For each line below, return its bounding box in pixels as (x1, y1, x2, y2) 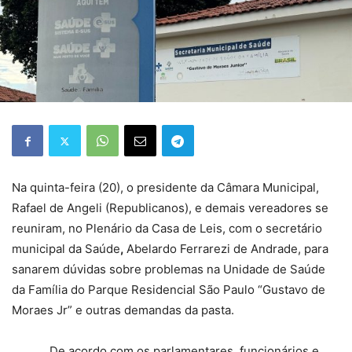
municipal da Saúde (12, 241, 120, 257)
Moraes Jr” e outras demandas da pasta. (12, 302, 234, 318)
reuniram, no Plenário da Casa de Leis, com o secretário (12, 221, 322, 236)
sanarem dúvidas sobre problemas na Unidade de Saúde (12, 262, 325, 277)
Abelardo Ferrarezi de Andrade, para (126, 241, 328, 257)
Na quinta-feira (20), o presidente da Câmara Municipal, (12, 180, 319, 196)
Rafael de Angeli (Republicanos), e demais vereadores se (12, 200, 328, 216)
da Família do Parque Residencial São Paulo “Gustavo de (12, 282, 325, 298)
